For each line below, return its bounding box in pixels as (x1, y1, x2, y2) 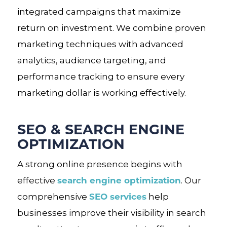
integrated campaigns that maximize (17, 7, 181, 17)
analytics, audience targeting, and (17, 55, 166, 65)
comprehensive (17, 191, 89, 202)
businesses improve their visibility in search (17, 207, 206, 218)
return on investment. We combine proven (17, 23, 206, 33)
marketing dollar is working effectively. (17, 88, 186, 98)
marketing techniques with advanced (17, 39, 183, 49)
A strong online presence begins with (17, 159, 182, 169)
